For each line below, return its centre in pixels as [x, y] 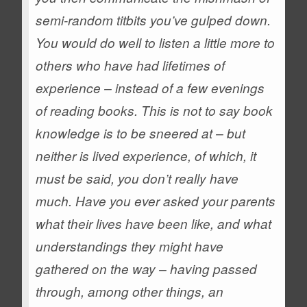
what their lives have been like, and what [154, 223]
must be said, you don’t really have [137, 178]
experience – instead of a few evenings [150, 88]
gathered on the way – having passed [147, 269]
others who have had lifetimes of [131, 65]
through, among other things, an [130, 291]
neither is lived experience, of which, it [146, 156]
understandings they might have [130, 246]
